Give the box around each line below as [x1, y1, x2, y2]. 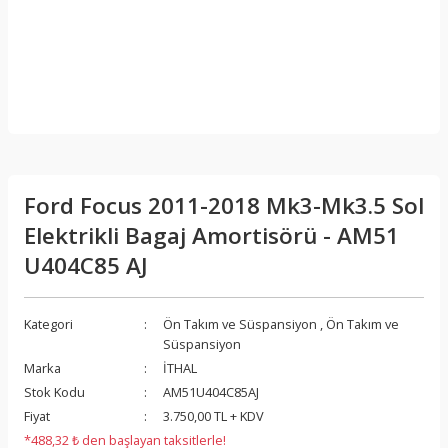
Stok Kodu [24, 383, 85, 401]
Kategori [24, 315, 73, 333]
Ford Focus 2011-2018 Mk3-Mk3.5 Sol [24, 190, 424, 221]
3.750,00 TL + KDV [163, 407, 264, 425]
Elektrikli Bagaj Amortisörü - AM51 [24, 220, 399, 251]
